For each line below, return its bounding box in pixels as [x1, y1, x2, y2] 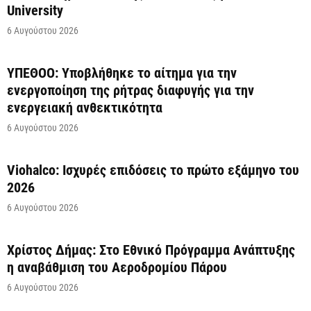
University [7, 2, 63, 19]
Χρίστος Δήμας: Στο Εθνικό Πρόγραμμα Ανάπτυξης [7, 242, 295, 259]
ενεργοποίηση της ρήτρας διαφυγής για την [7, 82, 254, 99]
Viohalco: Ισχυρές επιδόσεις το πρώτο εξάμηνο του [7, 162, 299, 179]
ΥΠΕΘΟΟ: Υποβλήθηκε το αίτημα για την [7, 65, 237, 82]
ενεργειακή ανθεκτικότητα [7, 99, 162, 117]
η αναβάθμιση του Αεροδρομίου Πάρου [7, 259, 227, 276]
